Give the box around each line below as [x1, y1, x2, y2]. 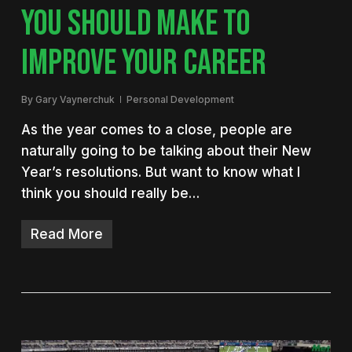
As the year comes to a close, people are [20, 122, 292, 138]
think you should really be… [20, 185, 200, 202]
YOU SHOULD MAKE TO [20, 2, 250, 46]
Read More [30, 226, 103, 243]
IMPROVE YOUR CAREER [20, 42, 266, 86]
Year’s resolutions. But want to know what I [20, 164, 300, 181]
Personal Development [126, 93, 234, 106]
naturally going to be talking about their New [20, 143, 311, 159]
